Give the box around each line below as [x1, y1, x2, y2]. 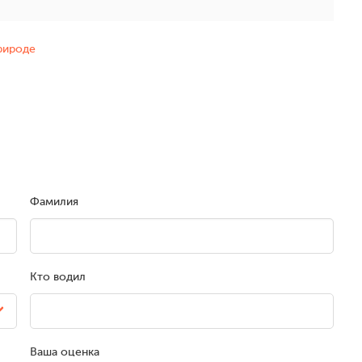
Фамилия [29, 196, 78, 208]
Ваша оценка [29, 346, 99, 359]
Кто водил [29, 271, 86, 284]
